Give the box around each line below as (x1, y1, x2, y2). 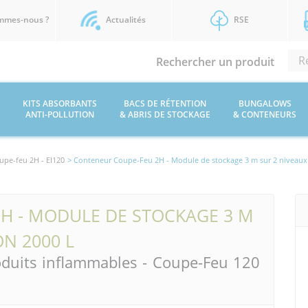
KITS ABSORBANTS (23, 98, 97, 109)
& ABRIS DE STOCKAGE (120, 109, 210, 120)
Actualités (104, 14, 146, 26)
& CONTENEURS (233, 109, 296, 120)
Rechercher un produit (155, 54, 274, 69)
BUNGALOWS (238, 98, 291, 109)
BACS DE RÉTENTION (124, 98, 206, 109)
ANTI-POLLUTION (25, 109, 94, 120)
